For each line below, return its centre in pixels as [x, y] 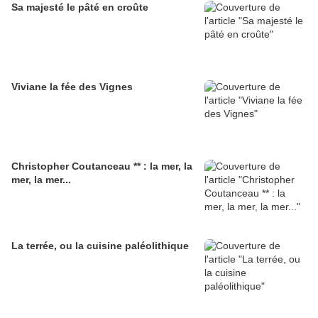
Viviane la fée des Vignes [72, 87]
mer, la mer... [41, 180]
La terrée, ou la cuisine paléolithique [100, 246]
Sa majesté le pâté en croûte [80, 7]
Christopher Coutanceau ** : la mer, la [102, 166]
